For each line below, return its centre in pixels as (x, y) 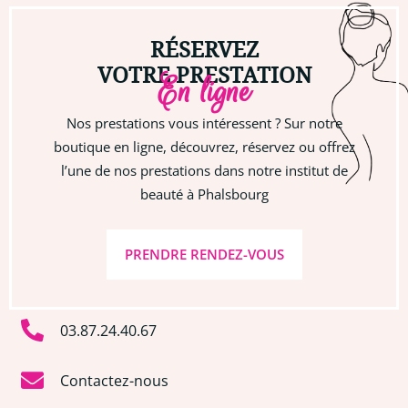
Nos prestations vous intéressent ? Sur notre (204, 123)
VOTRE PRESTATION (204, 75)
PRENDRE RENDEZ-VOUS (204, 255)
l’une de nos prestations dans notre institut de (204, 171)
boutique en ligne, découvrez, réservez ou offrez (204, 147)
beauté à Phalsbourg (204, 194)
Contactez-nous (115, 380)
